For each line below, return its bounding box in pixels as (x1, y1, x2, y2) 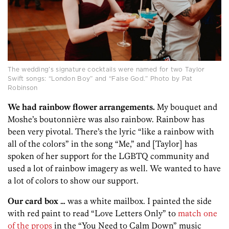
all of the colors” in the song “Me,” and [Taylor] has (8, 139, 197, 149)
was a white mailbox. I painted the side (65, 196, 212, 207)
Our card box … (8, 196, 65, 207)
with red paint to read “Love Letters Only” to (8, 208, 178, 219)
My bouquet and (155, 102, 217, 112)
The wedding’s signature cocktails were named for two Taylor (8, 65, 205, 74)
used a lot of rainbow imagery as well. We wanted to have (8, 163, 221, 174)
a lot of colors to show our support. (8, 175, 139, 186)
